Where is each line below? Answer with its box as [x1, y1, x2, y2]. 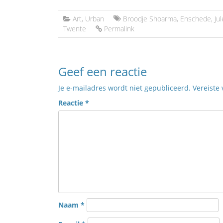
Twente [63, 24, 86, 33]
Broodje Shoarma [123, 14, 177, 23]
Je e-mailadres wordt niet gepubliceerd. [58, 83, 191, 93]
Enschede [180, 14, 211, 23]
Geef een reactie [58, 63, 147, 80]
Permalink [104, 24, 134, 33]
